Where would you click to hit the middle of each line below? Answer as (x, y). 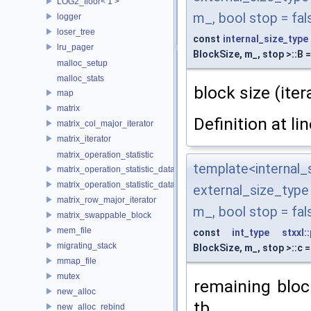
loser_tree (76, 32)
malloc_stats (81, 78)
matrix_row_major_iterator (107, 200)
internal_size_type (265, 39)
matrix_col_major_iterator (105, 123)
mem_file (74, 230)
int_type (251, 232)
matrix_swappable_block (104, 215)
